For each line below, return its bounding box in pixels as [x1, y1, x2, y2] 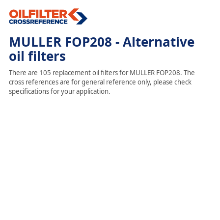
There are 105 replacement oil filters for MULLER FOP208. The [8, 68, 195, 77]
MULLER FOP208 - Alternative [8, 33, 194, 51]
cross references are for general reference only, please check [8, 78, 192, 86]
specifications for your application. [8, 87, 110, 96]
